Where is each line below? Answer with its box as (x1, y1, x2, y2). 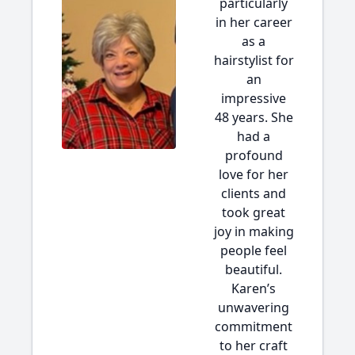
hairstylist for (213, 52, 294, 69)
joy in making (213, 223, 294, 240)
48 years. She (214, 109, 293, 126)
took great (222, 204, 285, 221)
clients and (221, 185, 286, 202)
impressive (221, 90, 286, 107)
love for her (219, 166, 288, 183)
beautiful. (225, 261, 282, 278)
